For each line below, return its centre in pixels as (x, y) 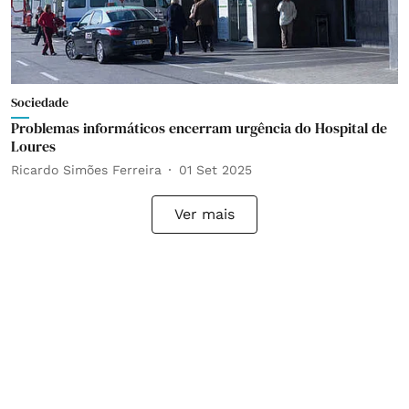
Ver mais (204, 214)
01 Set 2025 (215, 169)
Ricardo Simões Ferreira (86, 169)
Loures (33, 146)
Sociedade (40, 102)
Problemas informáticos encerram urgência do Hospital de (199, 128)
